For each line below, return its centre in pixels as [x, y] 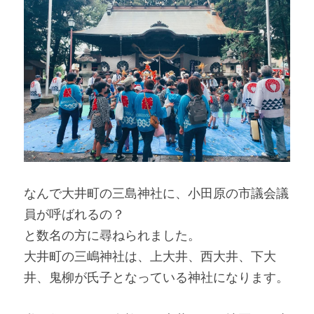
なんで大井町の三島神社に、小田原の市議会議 [156, 193]
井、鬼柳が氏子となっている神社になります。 [156, 277]
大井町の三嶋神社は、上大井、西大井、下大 [150, 256]
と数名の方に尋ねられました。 [112, 235]
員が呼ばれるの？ [74, 214]
